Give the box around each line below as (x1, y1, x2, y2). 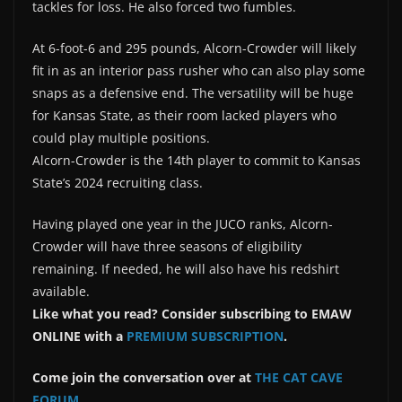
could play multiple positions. (32, 128, 210, 146)
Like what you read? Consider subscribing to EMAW (32, 304, 352, 322)
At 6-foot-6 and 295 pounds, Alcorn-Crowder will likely (32, 39, 356, 57)
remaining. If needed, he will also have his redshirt (32, 259, 339, 277)
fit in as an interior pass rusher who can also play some (32, 61, 365, 79)
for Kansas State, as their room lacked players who (32, 106, 336, 124)
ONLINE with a (32, 327, 127, 345)
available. (32, 282, 90, 300)
